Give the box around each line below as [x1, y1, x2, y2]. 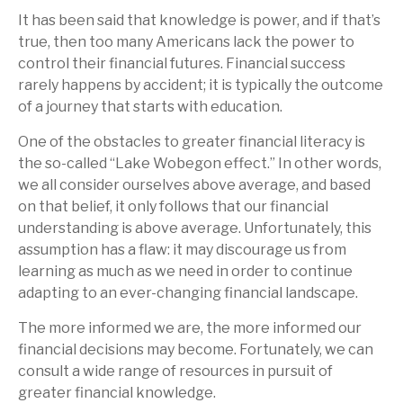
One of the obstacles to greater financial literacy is [18, 132, 365, 150]
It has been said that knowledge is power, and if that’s [18, 11, 381, 29]
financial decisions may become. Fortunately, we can [18, 340, 373, 358]
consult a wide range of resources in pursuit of [18, 362, 333, 380]
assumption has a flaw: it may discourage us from [18, 240, 346, 258]
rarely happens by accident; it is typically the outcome [18, 76, 383, 94]
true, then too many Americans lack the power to [18, 32, 354, 50]
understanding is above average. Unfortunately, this [18, 219, 372, 237]
